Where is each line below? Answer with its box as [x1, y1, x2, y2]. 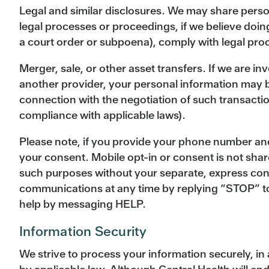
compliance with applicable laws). [19, 108, 186, 122]
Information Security [19, 223, 147, 241]
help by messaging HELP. [19, 197, 146, 211]
